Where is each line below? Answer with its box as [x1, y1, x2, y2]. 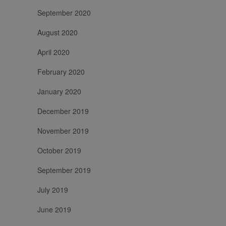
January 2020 [37, 86, 81, 97]
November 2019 [37, 126, 89, 136]
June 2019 [37, 204, 71, 215]
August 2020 [37, 27, 78, 38]
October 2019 [37, 145, 81, 156]
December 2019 [37, 106, 89, 117]
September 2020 [37, 8, 91, 18]
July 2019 [37, 185, 68, 195]
